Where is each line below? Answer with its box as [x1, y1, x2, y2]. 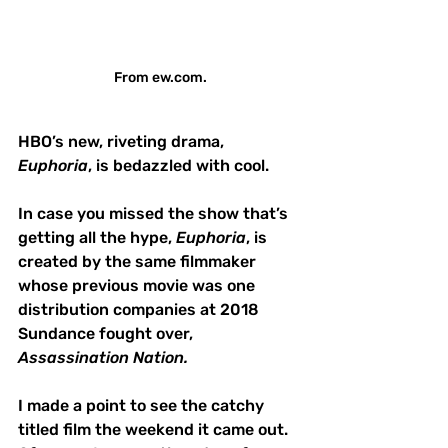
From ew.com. [113, 68, 207, 86]
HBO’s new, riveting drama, [18, 131, 228, 151]
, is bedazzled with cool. [88, 155, 269, 175]
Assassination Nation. [18, 347, 196, 367]
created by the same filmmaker [18, 251, 260, 271]
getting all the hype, [18, 227, 176, 247]
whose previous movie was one [18, 275, 259, 295]
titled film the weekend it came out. [18, 419, 296, 439]
